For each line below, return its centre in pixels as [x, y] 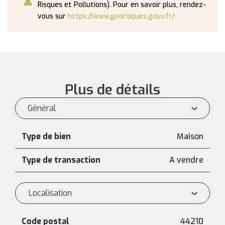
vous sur [53, 16]
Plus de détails [113, 90]
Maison [190, 136]
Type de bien [46, 136]
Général [42, 108]
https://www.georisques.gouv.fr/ [121, 16]
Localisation [50, 193]
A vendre [186, 160]
